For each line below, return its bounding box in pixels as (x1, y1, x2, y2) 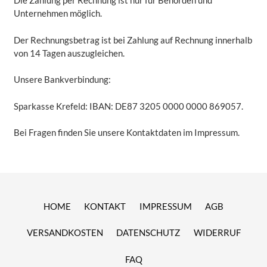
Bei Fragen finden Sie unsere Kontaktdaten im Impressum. (13, 127, 240, 138)
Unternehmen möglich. (13, 8, 102, 19)
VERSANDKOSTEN (26, 227, 103, 238)
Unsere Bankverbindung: (13, 74, 111, 85)
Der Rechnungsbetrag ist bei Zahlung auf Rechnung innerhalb (13, 34, 252, 45)
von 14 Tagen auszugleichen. (13, 47, 125, 58)
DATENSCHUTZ (116, 227, 180, 238)
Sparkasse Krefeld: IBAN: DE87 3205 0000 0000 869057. (13, 100, 243, 111)
